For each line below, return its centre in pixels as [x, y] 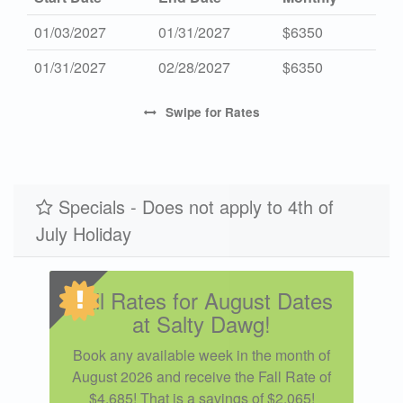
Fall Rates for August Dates [201, 300]
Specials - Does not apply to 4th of [193, 207]
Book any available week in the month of [201, 355]
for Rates [230, 112]
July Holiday [84, 234]
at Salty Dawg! [201, 324]
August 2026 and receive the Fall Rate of [201, 377]
